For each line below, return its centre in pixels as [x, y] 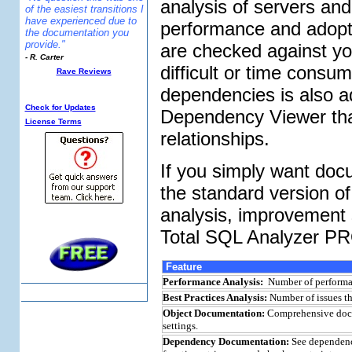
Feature [182, 267]
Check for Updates [60, 107]
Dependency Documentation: [225, 342]
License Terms [53, 121]
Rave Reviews [84, 71]
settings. [180, 326]
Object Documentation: [213, 313]
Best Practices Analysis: [216, 298]
